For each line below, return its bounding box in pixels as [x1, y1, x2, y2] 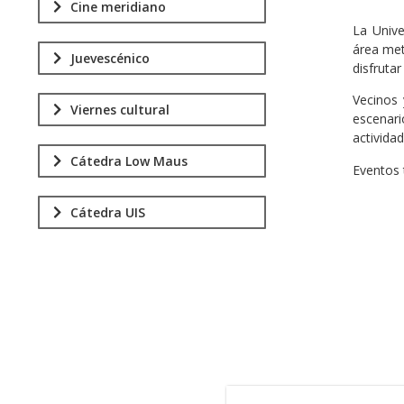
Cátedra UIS [70, 204, 145, 222]
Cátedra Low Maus [70, 152, 188, 170]
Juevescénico [70, 50, 150, 68]
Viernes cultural [70, 101, 170, 119]
